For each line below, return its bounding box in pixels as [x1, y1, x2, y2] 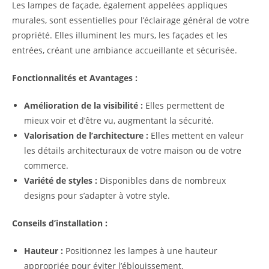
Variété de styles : [24, 175, 97, 187]
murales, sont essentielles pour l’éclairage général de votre [12, 14, 249, 26]
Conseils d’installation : [12, 217, 107, 229]
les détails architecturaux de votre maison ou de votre [24, 145, 241, 157]
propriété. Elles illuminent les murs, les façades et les [12, 29, 228, 41]
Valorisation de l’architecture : [24, 130, 148, 142]
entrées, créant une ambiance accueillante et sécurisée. [12, 44, 237, 56]
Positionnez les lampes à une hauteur [63, 245, 217, 257]
